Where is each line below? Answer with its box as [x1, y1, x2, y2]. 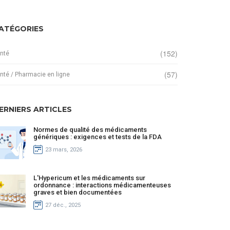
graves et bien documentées [33, 188, 122, 196]
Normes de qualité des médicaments [33, 126, 147, 133]
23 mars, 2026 [45, 146, 82, 153]
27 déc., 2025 [45, 201, 81, 208]
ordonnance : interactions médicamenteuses [33, 181, 171, 189]
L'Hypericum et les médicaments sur [33, 174, 145, 182]
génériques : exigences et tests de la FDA [33, 133, 162, 141]
